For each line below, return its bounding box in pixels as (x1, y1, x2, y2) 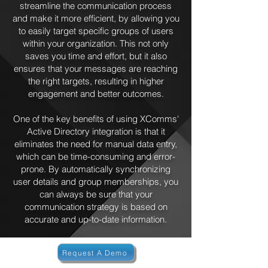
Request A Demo (62, 248, 127, 257)
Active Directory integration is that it (26, 126, 165, 137)
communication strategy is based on (24, 201, 167, 212)
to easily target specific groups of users (18, 25, 173, 36)
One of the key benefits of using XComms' (13, 113, 179, 124)
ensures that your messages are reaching (14, 63, 178, 74)
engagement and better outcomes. (28, 88, 164, 99)
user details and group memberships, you (13, 176, 178, 187)
